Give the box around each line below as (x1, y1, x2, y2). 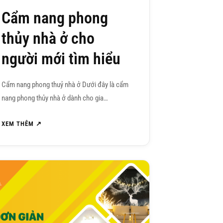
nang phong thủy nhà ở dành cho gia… (1, 94, 108, 103)
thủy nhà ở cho (1, 29, 95, 48)
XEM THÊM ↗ (1, 120, 42, 128)
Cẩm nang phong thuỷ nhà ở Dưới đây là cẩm (1, 80, 128, 90)
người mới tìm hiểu (1, 49, 120, 69)
